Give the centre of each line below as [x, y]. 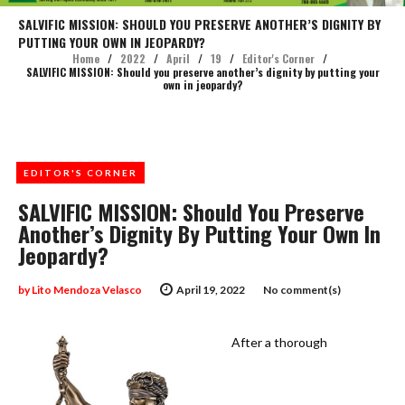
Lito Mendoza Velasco [87, 289]
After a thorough [279, 342]
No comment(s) [302, 289]
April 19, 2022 [211, 289]
